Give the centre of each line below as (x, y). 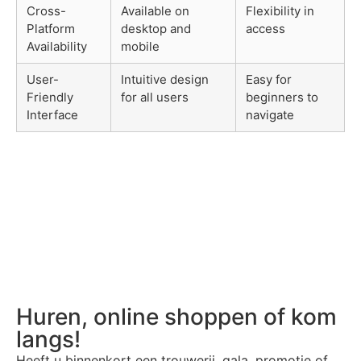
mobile (140, 46)
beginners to (282, 97)
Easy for (269, 79)
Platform (51, 28)
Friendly (50, 97)
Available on (155, 10)
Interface (52, 114)
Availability (57, 46)
